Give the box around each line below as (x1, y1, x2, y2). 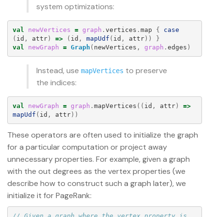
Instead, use (36, 65, 81, 76)
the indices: (36, 77, 77, 88)
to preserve (124, 65, 167, 76)
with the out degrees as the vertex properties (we (7, 166, 186, 177)
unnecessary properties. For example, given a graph (7, 154, 190, 165)
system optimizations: (36, 1, 114, 12)
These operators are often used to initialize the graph (7, 130, 198, 140)
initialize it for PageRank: (7, 190, 92, 201)
